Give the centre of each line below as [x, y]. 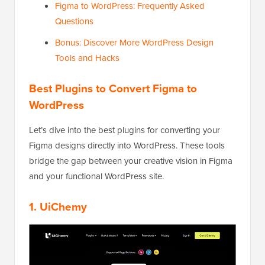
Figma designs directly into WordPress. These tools [127, 146]
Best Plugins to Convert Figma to [113, 88]
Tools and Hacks [87, 58]
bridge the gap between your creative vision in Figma [131, 161]
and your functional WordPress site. [96, 176]
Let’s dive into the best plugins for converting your [125, 130]
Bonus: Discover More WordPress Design [134, 43]
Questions [74, 21]
